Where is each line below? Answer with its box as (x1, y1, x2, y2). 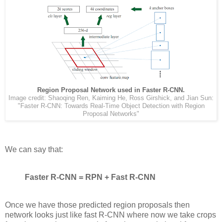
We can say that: (5, 145, 63, 154)
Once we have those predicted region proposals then (5, 200, 190, 209)
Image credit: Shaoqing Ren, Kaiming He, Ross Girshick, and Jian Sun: (8, 94, 214, 102)
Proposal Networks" (83, 110, 139, 118)
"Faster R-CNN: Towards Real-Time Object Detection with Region (17, 102, 205, 110)
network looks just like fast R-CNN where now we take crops (5, 210, 216, 219)
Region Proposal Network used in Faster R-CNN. (37, 87, 185, 94)
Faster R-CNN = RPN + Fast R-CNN (25, 173, 156, 182)
